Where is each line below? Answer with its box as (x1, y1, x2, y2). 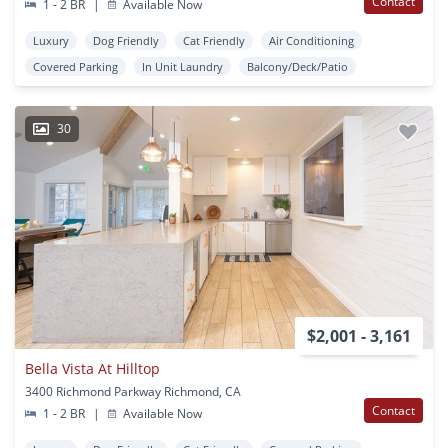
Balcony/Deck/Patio (247, 58, 348, 74)
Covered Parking (33, 58, 118, 74)
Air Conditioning (269, 32, 354, 48)
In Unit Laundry (142, 58, 223, 74)
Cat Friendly (183, 32, 245, 48)
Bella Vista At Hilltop (25, 358, 160, 378)
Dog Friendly (93, 32, 159, 48)
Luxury (33, 32, 69, 48)
